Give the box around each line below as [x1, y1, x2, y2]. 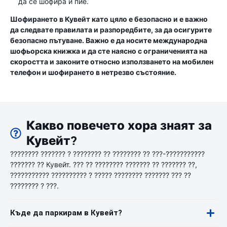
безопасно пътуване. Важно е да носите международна [10, 36, 207, 45]
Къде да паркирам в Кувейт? [10, 208, 122, 217]
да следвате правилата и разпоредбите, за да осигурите [10, 25, 212, 34]
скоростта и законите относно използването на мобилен [10, 57, 213, 66]
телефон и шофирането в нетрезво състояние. [10, 68, 176, 77]
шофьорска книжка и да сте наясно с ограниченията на [10, 47, 207, 55]
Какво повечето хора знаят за [26, 118, 212, 133]
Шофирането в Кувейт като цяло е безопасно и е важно [10, 15, 208, 23]
